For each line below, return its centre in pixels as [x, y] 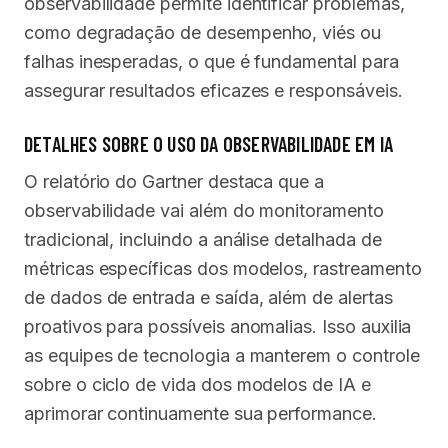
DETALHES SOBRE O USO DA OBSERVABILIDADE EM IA [208, 143]
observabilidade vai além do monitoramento [204, 210]
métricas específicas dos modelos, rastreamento [223, 268]
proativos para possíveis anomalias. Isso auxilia [218, 326]
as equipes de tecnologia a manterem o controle [222, 355]
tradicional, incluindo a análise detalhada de [203, 239]
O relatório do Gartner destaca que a [174, 181]
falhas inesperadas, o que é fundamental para [211, 61]
